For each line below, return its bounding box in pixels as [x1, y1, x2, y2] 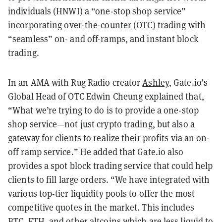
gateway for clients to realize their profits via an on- [8, 131, 210, 144]
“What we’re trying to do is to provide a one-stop [8, 104, 199, 116]
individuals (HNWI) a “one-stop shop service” [8, 4, 186, 17]
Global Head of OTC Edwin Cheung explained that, [8, 90, 204, 102]
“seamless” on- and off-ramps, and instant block [8, 32, 199, 45]
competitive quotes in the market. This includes [8, 201, 194, 213]
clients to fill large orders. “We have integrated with [8, 173, 210, 185]
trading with [155, 18, 206, 31]
